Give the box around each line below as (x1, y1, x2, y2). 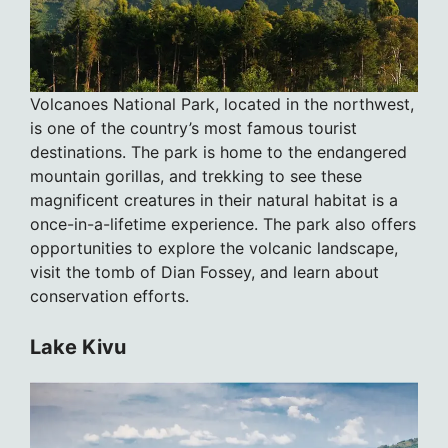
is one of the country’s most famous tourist (30, 118, 357, 139)
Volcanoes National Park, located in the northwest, (30, 94, 414, 115)
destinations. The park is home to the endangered (30, 142, 407, 163)
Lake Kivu (30, 335, 126, 360)
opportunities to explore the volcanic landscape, (30, 238, 398, 259)
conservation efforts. (30, 286, 189, 307)
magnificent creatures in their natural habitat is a (30, 190, 398, 211)
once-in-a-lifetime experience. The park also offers (30, 214, 416, 235)
